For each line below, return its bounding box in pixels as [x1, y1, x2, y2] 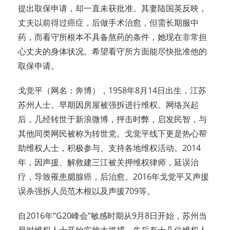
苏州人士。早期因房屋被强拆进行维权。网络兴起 [18, 99, 199, 111]
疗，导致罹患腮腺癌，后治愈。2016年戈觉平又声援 [18, 171, 209, 183]
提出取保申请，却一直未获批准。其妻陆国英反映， [18, 3, 207, 14]
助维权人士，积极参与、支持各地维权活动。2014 [18, 142, 201, 154]
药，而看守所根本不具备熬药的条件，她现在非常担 [18, 31, 207, 43]
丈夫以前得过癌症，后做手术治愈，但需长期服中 [18, 17, 199, 29]
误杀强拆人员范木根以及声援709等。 [18, 185, 155, 197]
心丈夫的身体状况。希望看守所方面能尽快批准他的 [18, 46, 207, 57]
